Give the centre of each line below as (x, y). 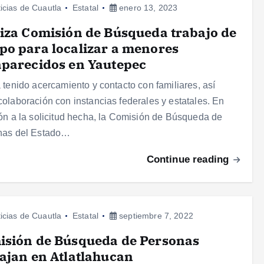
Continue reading (189, 160)
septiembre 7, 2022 (155, 216)
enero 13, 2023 (147, 8)
